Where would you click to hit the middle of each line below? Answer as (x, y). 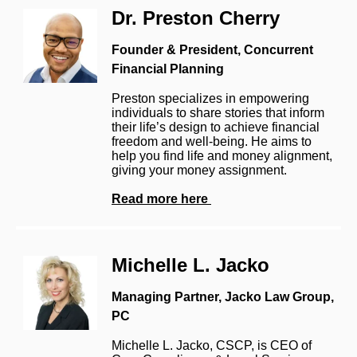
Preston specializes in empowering (210, 98)
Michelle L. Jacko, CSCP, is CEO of (212, 345)
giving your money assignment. (199, 170)
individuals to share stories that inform (218, 112)
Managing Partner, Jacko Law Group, (223, 296)
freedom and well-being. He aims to (212, 141)
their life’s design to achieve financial (216, 127)
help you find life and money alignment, (222, 155)
